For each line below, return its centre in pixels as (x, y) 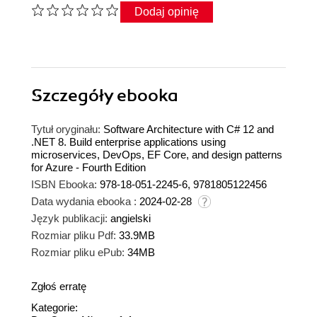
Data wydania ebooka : (84, 201)
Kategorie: (54, 307)
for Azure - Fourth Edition (88, 167)
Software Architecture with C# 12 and (189, 129)
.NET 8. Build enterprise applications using (128, 142)
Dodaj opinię (167, 12)
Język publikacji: (69, 218)
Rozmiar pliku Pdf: (74, 235)
